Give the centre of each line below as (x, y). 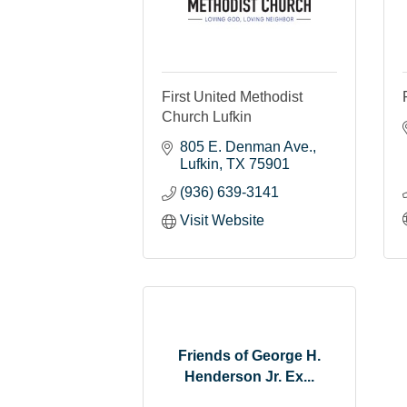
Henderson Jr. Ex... (249, 377)
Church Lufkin (207, 116)
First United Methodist (232, 96)
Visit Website (222, 220)
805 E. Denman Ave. (246, 146)
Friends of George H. (249, 356)
